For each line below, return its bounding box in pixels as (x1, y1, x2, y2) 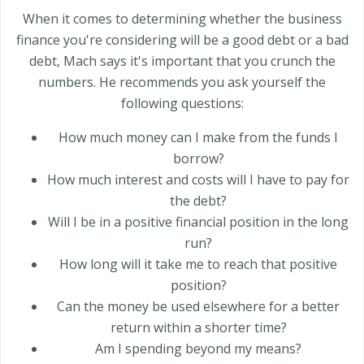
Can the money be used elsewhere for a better (57, 297, 340, 316)
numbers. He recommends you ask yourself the (38, 73, 326, 92)
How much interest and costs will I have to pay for (47, 171, 349, 189)
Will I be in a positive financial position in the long (48, 213, 349, 232)
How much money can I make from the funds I (58, 128, 338, 147)
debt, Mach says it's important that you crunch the (28, 52, 336, 71)
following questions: (120, 94, 244, 113)
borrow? (172, 149, 224, 168)
